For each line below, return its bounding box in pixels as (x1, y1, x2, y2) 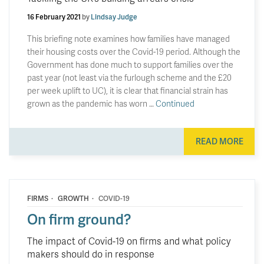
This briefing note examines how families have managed (27, 32, 230, 44)
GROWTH (58, 193, 89, 203)
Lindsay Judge (91, 11, 137, 22)
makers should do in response (27, 247, 154, 260)
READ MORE (195, 136, 243, 147)
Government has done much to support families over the (27, 58, 233, 70)
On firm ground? (27, 209, 131, 229)
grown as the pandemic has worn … (27, 97, 156, 109)
